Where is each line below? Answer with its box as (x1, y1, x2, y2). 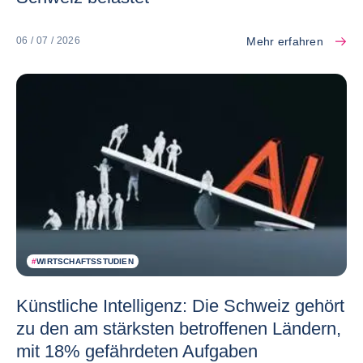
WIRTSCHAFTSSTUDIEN (36, 257, 134, 267)
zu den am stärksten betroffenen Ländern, (16, 318, 341, 340)
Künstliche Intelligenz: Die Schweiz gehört (16, 296, 344, 317)
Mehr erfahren (246, 34, 323, 48)
